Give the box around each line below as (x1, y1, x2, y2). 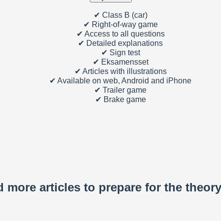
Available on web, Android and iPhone (56, 76, 191, 85)
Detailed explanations (84, 38, 163, 47)
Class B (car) (100, 10, 147, 19)
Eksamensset (99, 57, 148, 66)
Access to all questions (82, 29, 165, 38)
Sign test (107, 48, 140, 57)
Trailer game (101, 85, 147, 94)
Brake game (101, 95, 146, 104)
